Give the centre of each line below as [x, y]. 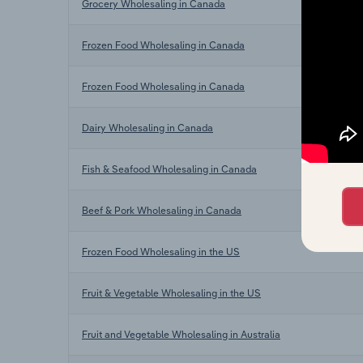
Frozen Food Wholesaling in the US [161, 251]
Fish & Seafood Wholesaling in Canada [169, 169]
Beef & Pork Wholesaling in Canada [162, 210]
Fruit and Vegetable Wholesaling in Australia [181, 334]
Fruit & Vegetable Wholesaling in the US [171, 293]
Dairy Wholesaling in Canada [147, 127]
